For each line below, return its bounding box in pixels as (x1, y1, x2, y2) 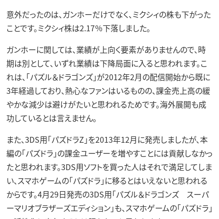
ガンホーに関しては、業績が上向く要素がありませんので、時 (6, 44, 206, 56)
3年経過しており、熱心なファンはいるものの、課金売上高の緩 (6, 85, 210, 97)
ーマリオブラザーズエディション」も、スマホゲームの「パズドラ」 (6, 202, 213, 214)
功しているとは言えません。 (6, 112, 97, 124)
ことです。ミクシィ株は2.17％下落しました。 (6, 22, 151, 34)
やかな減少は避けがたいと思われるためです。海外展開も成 (6, 98, 206, 110)
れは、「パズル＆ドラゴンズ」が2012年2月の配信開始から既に (6, 71, 210, 83)
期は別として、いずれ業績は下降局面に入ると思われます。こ (6, 57, 207, 69)
